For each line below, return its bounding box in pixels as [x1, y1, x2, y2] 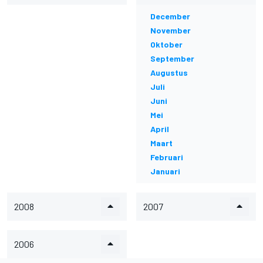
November [150, 25, 191, 35]
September [150, 53, 194, 63]
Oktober [150, 39, 183, 49]
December [150, 11, 190, 21]
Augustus [150, 68, 188, 77]
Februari [150, 152, 183, 162]
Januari [150, 166, 180, 176]
